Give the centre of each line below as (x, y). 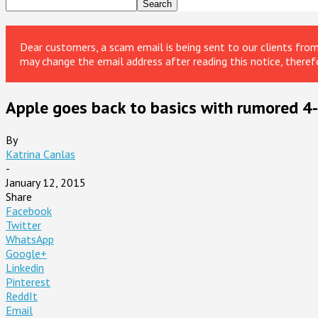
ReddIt (22, 296)
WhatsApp (30, 239)
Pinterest (28, 281)
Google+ (26, 253)
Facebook (29, 210)
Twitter (23, 225)
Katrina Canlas (40, 154)
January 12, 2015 (46, 182)
